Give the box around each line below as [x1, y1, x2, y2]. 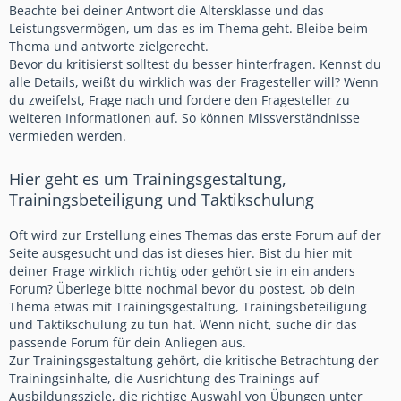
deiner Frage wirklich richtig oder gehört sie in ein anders [9, 262, 355, 280]
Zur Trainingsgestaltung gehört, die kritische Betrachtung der [9, 352, 379, 370]
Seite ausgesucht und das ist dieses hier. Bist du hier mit [9, 244, 352, 262]
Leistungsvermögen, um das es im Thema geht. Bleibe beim [9, 20, 368, 38]
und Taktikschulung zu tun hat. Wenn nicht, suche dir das [9, 316, 357, 334]
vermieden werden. [9, 127, 126, 145]
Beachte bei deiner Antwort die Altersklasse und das [9, 2, 324, 20]
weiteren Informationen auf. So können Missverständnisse [9, 109, 360, 127]
